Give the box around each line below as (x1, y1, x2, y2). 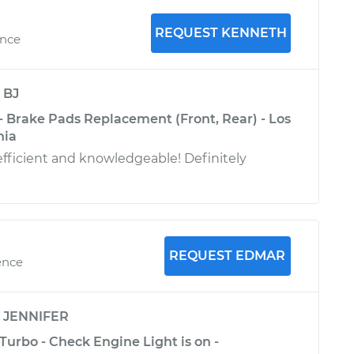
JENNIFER (3, 309, 69, 324)
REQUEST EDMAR (169, 248, 286, 263)
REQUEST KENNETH (154, 25, 287, 40)
